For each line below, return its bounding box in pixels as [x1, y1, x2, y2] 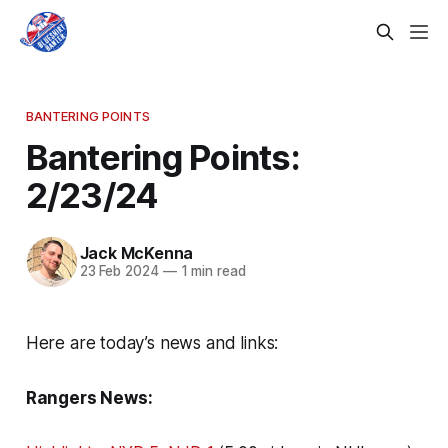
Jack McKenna [79, 243, 194, 264]
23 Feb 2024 [79, 263, 159, 280]
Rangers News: [25, 387, 153, 408]
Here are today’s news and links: [25, 332, 279, 353]
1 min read [176, 263, 246, 280]
